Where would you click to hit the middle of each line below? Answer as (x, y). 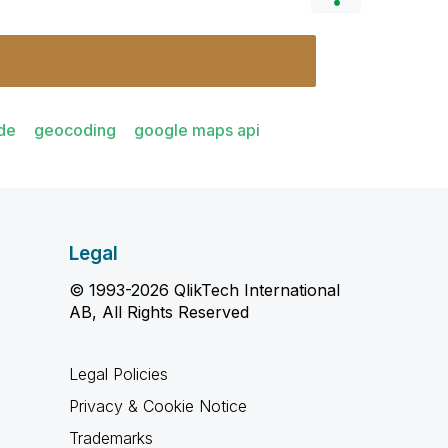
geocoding (75, 130)
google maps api (197, 130)
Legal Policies (118, 374)
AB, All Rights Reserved (158, 312)
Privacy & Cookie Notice (157, 406)
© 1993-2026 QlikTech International (204, 290)
